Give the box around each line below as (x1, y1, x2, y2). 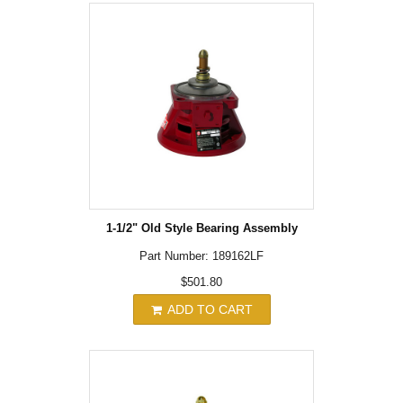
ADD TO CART (163, 301, 253, 317)
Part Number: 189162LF (139, 248, 264, 263)
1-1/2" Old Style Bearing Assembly (105, 220, 298, 235)
